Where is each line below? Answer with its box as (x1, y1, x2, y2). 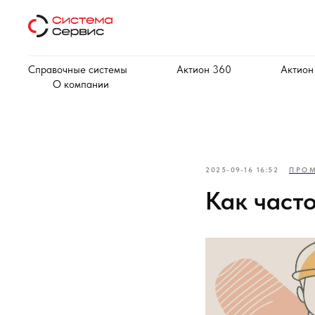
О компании (53, 78, 109, 91)
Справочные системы (28, 63, 127, 76)
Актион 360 (176, 63, 231, 76)
